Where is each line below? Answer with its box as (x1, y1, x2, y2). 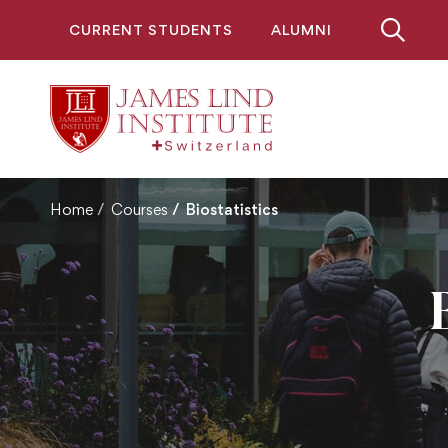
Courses (111, 200, 168, 219)
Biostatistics (186, 200, 278, 219)
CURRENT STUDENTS (69, 21, 233, 38)
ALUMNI (271, 21, 332, 38)
